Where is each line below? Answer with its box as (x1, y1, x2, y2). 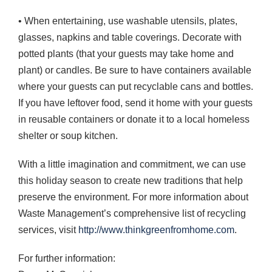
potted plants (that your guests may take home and (18, 48, 234, 59)
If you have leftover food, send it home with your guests (18, 97, 253, 108)
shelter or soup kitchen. (18, 130, 118, 141)
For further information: (18, 253, 115, 263)
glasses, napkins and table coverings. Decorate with (18, 32, 242, 42)
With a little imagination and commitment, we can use (18, 158, 246, 169)
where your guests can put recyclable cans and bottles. (18, 81, 253, 92)
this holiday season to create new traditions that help (18, 175, 243, 186)
